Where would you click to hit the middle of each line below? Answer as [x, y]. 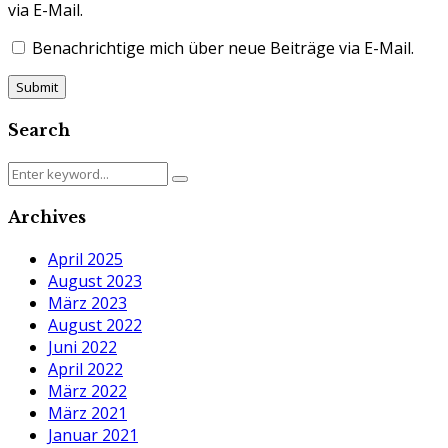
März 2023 [87, 303]
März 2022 [87, 391]
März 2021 [87, 413]
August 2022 [95, 325]
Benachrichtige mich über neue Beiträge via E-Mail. [223, 48]
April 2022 [85, 369]
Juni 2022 [82, 347]
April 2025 [85, 259]
